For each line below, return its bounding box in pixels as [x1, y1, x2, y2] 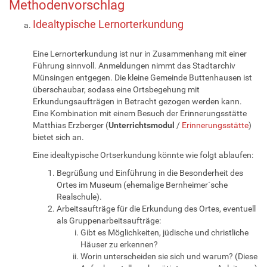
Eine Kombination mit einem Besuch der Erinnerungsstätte [33, 108, 247, 118]
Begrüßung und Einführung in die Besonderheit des [57, 167, 243, 178]
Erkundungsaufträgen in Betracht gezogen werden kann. [33, 96, 242, 106]
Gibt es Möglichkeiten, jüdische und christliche [80, 227, 249, 237]
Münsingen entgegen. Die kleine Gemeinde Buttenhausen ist [33, 72, 252, 82]
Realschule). [57, 191, 102, 201]
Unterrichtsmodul [108, 120, 175, 130]
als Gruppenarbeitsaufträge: [57, 215, 161, 225]
